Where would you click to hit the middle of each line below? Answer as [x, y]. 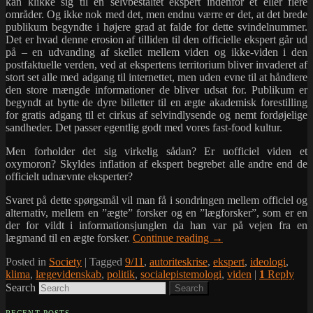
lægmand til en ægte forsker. [69, 238]
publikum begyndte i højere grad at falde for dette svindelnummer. [156, 27]
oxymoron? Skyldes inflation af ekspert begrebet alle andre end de [156, 164]
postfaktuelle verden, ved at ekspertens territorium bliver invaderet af [156, 65]
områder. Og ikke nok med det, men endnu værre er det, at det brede [156, 15]
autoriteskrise [179, 262]
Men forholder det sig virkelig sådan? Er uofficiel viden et [156, 152]
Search [21, 288]
